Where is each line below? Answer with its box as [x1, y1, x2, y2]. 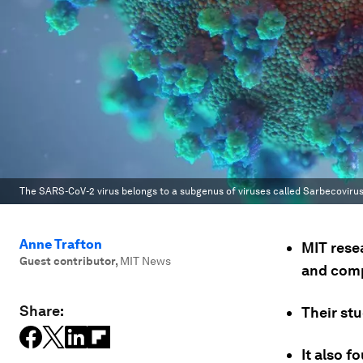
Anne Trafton [19, 237, 102, 252]
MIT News [120, 254, 171, 267]
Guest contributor [19, 254, 115, 267]
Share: [19, 302, 64, 319]
